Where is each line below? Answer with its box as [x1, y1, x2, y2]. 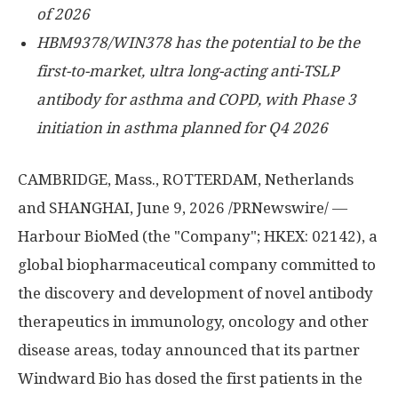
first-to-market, [36, 62, 145, 80]
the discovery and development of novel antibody [18, 284, 373, 302]
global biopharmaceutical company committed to [18, 256, 376, 274]
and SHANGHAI [18, 199, 130, 217]
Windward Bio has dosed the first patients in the [18, 370, 362, 387]
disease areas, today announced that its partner [18, 341, 360, 359]
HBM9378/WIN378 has [36, 34, 201, 52]
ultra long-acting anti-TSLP [148, 62, 338, 80]
